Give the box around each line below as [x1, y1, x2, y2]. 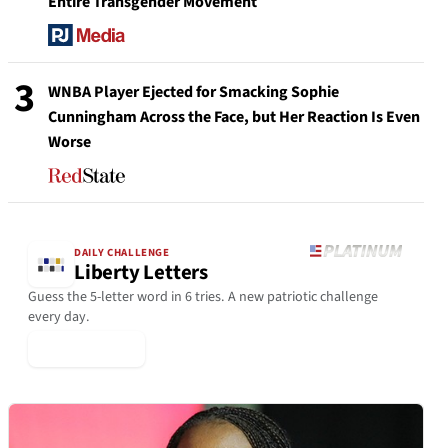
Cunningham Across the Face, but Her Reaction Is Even [48, 106, 420, 129]
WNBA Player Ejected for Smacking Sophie [48, 81, 339, 104]
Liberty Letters [74, 257, 208, 287]
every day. [28, 307, 90, 328]
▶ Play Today [40, 338, 133, 361]
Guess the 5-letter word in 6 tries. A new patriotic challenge [28, 287, 378, 308]
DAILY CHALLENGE [74, 244, 170, 260]
